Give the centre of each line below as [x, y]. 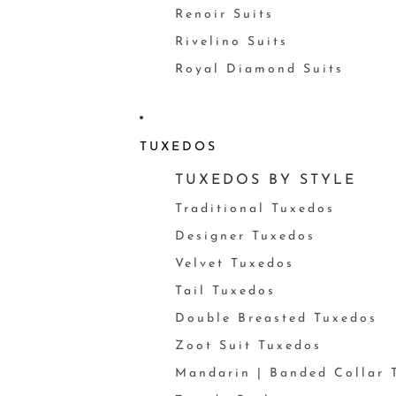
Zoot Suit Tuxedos [248, 346]
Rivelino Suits [231, 42]
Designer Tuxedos [245, 236]
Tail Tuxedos [225, 291]
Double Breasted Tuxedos [276, 319]
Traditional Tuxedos [255, 209]
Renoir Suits [224, 15]
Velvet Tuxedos [234, 264]
